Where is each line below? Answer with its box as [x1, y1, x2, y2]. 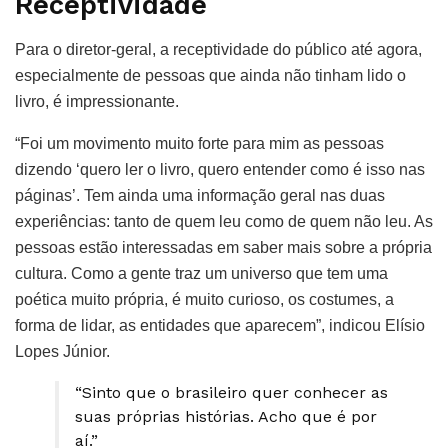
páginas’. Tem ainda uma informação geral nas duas [15, 186, 385, 204]
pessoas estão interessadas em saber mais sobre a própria [15, 238, 432, 256]
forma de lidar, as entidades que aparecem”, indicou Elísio [15, 316, 425, 334]
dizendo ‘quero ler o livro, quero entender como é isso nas [15, 160, 425, 178]
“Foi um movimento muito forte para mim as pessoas [15, 134, 384, 152]
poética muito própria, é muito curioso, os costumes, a [15, 290, 394, 308]
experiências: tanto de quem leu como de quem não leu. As [15, 212, 433, 230]
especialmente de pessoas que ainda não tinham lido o [15, 66, 406, 84]
